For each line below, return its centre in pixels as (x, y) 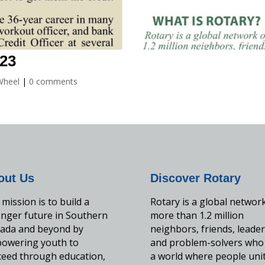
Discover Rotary (195, 178)
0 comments (54, 81)
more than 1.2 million (197, 216)
